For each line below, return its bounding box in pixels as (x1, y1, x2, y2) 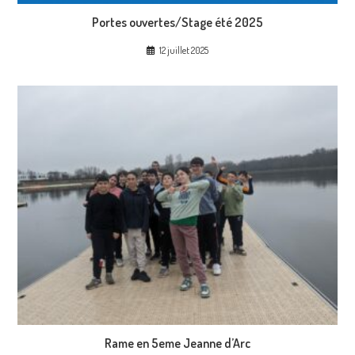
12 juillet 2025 (159, 44, 208, 56)
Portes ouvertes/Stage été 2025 (92, 13, 263, 30)
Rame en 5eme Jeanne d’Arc (105, 335, 250, 352)
